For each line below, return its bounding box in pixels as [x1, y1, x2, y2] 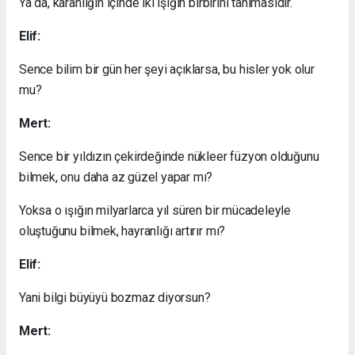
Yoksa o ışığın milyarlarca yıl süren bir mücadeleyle [19, 202, 292, 218]
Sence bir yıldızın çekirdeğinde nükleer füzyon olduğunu [19, 148, 319, 164]
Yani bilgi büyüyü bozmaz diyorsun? [19, 289, 211, 305]
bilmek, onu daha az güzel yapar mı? [19, 169, 213, 185]
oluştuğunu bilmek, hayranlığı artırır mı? [19, 223, 226, 239]
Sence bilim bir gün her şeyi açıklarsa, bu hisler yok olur [19, 61, 315, 77]
